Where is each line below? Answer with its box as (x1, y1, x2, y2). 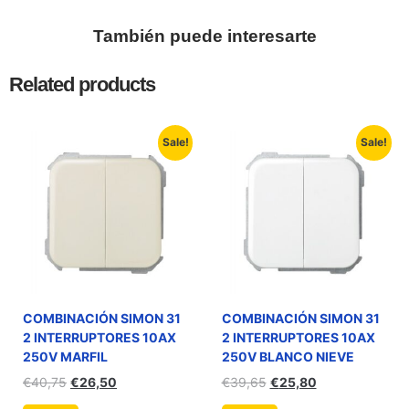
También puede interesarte (92, 26, 317, 46)
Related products (9, 72, 155, 96)
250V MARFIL (23, 348, 108, 364)
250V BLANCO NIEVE (221, 348, 354, 364)
